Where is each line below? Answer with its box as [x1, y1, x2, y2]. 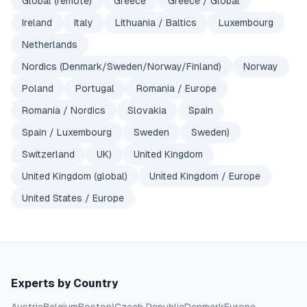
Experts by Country [11, 277, 118, 290]
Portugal [75, 83, 114, 94]
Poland [22, 83, 53, 94]
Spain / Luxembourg [22, 127, 112, 138]
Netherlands [22, 39, 77, 50]
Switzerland [22, 149, 75, 160]
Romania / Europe [136, 83, 217, 94]
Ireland [22, 17, 52, 28]
